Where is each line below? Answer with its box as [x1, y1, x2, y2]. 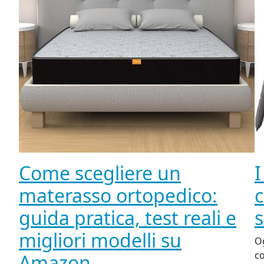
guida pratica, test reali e [19, 205, 236, 231]
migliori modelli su [19, 227, 181, 253]
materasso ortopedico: [19, 183, 217, 209]
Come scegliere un [19, 160, 181, 186]
